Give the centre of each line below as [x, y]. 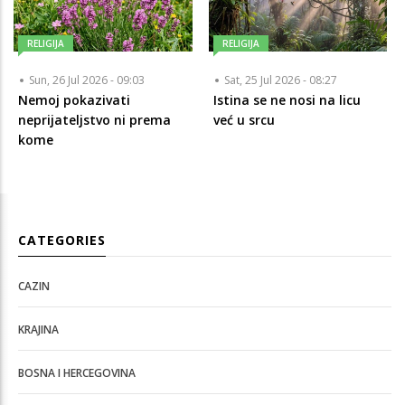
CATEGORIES [62, 240]
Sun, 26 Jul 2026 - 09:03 [87, 80]
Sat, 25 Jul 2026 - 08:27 [280, 80]
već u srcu [244, 119]
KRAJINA [38, 329]
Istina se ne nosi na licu [287, 99]
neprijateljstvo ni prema [94, 119]
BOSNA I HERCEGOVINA [77, 372]
